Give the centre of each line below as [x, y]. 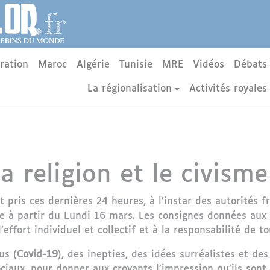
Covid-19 [37, 255]
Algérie [93, 65]
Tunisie [136, 65]
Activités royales [228, 89]
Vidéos [209, 65]
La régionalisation [129, 89]
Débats [251, 65]
